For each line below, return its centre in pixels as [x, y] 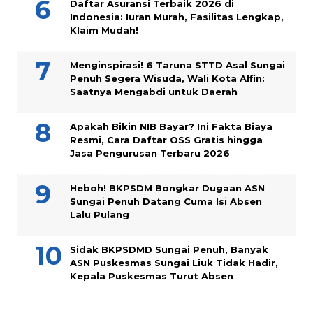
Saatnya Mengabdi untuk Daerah [154, 91]
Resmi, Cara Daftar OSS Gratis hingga [166, 139]
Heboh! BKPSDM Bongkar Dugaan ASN [167, 188]
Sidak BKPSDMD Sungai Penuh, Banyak [169, 249]
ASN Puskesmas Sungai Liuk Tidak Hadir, [174, 262]
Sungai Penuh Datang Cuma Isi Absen [166, 201]
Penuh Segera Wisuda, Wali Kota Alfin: [167, 78]
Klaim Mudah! [104, 30]
